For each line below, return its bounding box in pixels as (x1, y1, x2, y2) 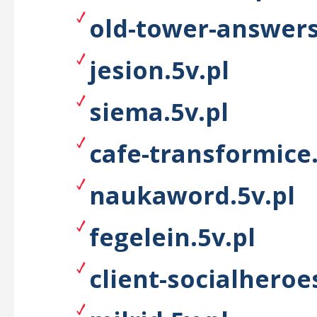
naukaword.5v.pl (89, 178, 295, 212)
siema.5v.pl (89, 95, 229, 128)
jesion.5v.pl (89, 53, 229, 86)
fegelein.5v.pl (89, 220, 255, 253)
